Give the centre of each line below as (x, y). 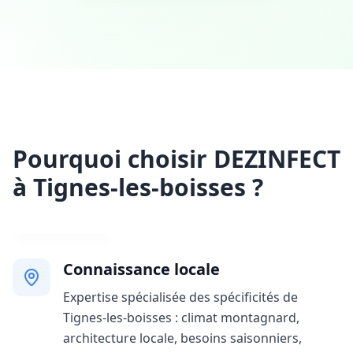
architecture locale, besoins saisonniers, (182, 338)
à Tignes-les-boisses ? (138, 187)
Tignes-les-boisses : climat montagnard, (181, 318)
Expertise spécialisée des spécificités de (180, 297)
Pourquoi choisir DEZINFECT (176, 159)
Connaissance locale (141, 269)
